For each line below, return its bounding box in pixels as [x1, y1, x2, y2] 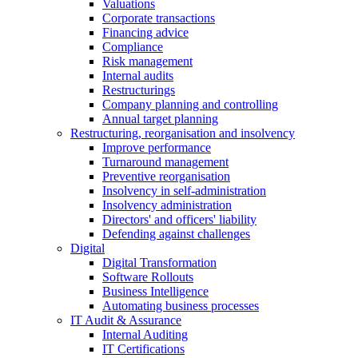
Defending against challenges [102, 227, 250, 241]
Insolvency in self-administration [102, 184, 266, 198]
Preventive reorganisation [102, 169, 230, 184]
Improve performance [102, 141, 211, 155]
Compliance [102, 40, 163, 54]
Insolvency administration [102, 198, 232, 213]
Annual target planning [102, 112, 218, 126]
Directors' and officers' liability [102, 213, 257, 227]
